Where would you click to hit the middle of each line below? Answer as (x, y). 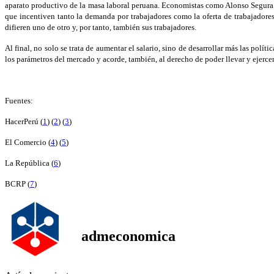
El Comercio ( (28, 143)
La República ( (29, 163)
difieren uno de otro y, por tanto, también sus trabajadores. (101, 28)
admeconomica (128, 236)
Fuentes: (19, 101)
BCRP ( (17, 184)
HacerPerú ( (24, 122)
